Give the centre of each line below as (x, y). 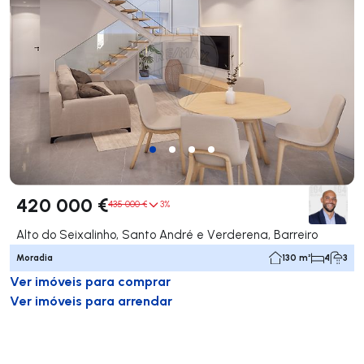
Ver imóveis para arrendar (91, 300)
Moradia (35, 257)
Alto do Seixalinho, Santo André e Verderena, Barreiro (167, 234)
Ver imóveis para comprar (90, 280)
